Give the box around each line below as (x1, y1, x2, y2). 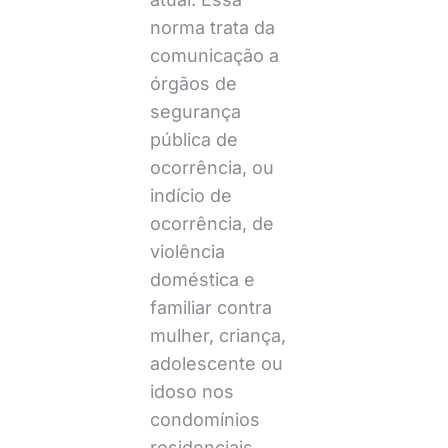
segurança (149, 101, 241, 123)
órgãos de (149, 73, 237, 95)
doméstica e (149, 269, 255, 291)
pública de (149, 129, 238, 151)
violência (149, 241, 225, 263)
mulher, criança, (149, 325, 286, 347)
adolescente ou (149, 353, 283, 375)
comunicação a (149, 45, 279, 67)
